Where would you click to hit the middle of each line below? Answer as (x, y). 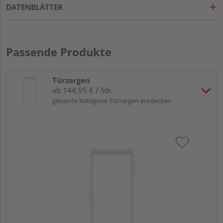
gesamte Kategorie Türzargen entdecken (112, 100)
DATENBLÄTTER (34, 7)
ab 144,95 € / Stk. (83, 90)
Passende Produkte (59, 52)
